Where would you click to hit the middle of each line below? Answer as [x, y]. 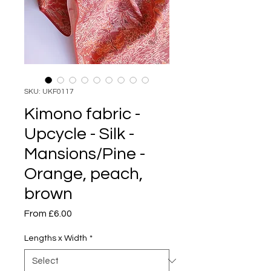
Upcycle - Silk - [79, 134]
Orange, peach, [83, 174]
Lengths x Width [56, 238]
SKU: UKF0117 [49, 91]
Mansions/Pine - [85, 154]
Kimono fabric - [82, 114]
